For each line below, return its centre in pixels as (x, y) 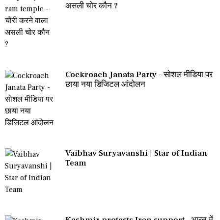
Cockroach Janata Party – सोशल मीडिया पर (139, 75)
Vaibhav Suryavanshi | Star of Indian (136, 153)
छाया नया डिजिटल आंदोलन (105, 85)
